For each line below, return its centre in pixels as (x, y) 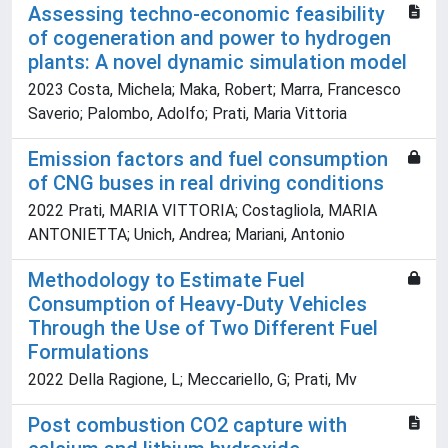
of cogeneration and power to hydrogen (209, 38)
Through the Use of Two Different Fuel (203, 328)
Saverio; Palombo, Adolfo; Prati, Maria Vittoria (187, 114)
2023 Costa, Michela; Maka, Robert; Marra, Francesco (214, 90)
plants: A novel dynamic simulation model (217, 62)
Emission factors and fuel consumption (208, 159)
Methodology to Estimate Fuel (166, 280)
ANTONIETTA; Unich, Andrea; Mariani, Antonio (186, 235)
